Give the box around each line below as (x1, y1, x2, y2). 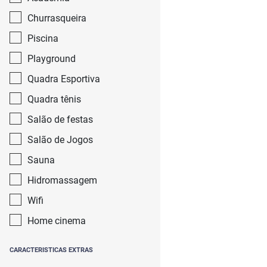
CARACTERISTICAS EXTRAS (10, 246, 93, 254)
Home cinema (27, 215, 86, 226)
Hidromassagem (27, 175, 97, 186)
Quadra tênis (27, 94, 81, 105)
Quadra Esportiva (27, 73, 100, 85)
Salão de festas (27, 114, 93, 125)
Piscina (27, 33, 58, 44)
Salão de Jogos (27, 134, 93, 145)
